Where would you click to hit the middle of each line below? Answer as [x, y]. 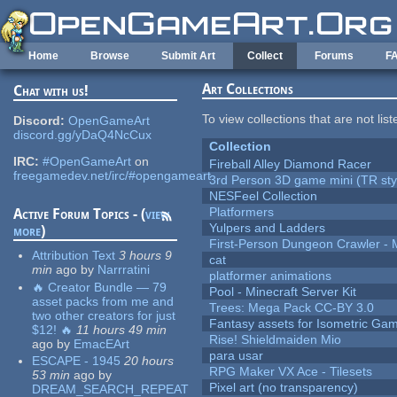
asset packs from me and [103, 301]
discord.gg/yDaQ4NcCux [83, 135]
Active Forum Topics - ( [80, 214]
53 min [51, 375]
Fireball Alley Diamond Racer [291, 164]
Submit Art [188, 56]
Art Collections [248, 90]
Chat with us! [51, 91]
